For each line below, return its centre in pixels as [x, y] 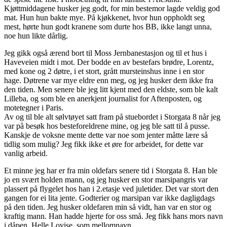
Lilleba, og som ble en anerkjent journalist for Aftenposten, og [103, 99]
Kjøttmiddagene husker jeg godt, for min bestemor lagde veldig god [112, 9]
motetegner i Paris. [34, 108]
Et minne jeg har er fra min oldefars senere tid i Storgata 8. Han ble [111, 171]
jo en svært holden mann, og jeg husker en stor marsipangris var [106, 180]
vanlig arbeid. [26, 154]
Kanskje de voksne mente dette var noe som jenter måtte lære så [106, 135]
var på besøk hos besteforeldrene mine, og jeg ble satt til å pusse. [107, 126]
